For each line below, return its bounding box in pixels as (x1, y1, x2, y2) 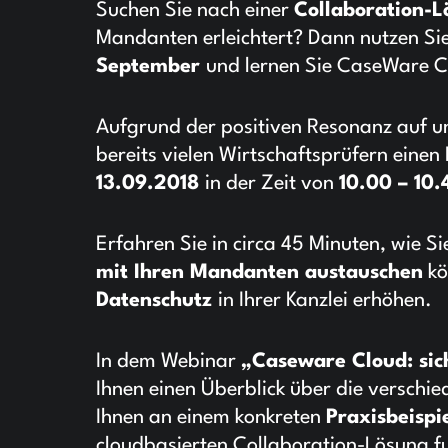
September (96, 57, 206, 78)
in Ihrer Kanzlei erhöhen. (218, 291, 432, 312)
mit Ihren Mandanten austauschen (96, 263, 423, 284)
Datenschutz (96, 291, 218, 312)
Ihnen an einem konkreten (96, 408, 326, 429)
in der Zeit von (205, 174, 339, 195)
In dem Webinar (96, 352, 241, 373)
